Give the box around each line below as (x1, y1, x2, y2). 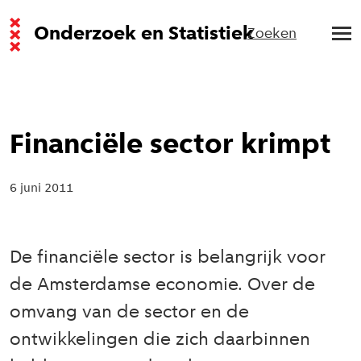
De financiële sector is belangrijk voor (10, 249, 326, 268)
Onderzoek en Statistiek (34, 24, 254, 44)
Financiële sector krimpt (10, 131, 331, 160)
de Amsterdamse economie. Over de (10, 276, 315, 295)
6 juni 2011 (10, 182, 73, 195)
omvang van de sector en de (10, 304, 249, 322)
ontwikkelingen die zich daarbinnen (10, 331, 310, 350)
